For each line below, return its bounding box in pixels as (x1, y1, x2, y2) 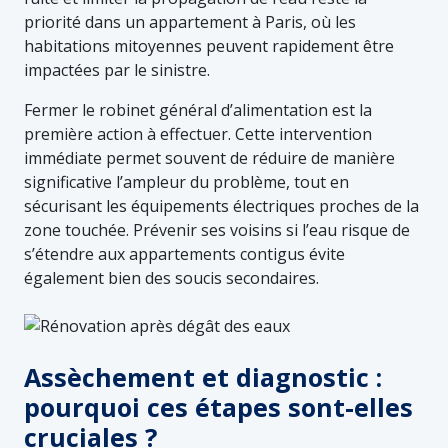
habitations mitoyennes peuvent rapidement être (24, 34, 394, 57)
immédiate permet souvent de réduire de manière (24, 146, 395, 169)
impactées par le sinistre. (24, 58, 210, 81)
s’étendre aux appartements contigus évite (24, 242, 345, 265)
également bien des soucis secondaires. (24, 266, 319, 289)
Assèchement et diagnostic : (24, 359, 382, 394)
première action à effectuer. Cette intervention (24, 122, 372, 145)
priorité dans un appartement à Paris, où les (24, 10, 356, 33)
